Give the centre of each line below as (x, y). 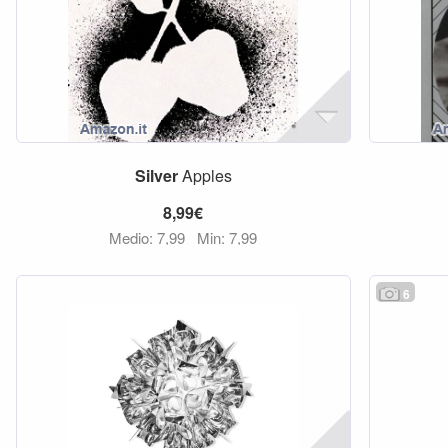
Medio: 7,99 (149, 237)
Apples (204, 175)
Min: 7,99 (227, 237)
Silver (156, 175)
